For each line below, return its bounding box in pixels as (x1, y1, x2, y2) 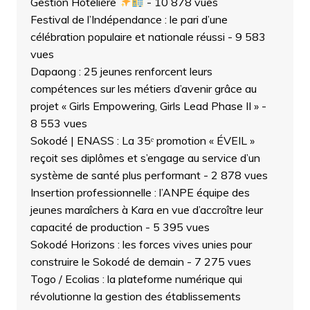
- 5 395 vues (142, 219, 210, 234)
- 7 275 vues (183, 254, 251, 268)
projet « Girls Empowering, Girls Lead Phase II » (30, 98, 259, 113)
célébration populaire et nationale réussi (30, 29, 225, 44)
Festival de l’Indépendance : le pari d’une (30, 12, 228, 26)
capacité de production (30, 219, 143, 234)
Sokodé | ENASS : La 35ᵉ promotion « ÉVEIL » (30, 133, 255, 147)
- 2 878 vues (200, 167, 268, 182)
